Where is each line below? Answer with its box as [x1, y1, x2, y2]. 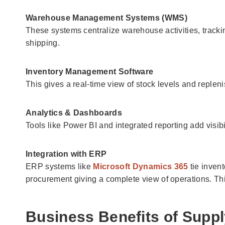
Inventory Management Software [26, 67, 154, 76]
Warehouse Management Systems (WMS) [26, 13, 187, 22]
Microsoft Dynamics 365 [93, 162, 188, 171]
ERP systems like [26, 162, 93, 171]
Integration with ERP [26, 149, 107, 158]
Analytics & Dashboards [26, 108, 123, 117]
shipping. [26, 38, 60, 47]
